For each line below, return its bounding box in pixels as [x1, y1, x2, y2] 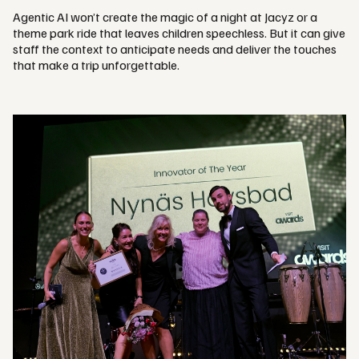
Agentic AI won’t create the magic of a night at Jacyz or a [13, 9, 317, 26]
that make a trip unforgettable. [13, 57, 179, 74]
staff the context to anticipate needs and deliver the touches [13, 41, 337, 58]
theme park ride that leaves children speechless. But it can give [13, 25, 345, 42]
